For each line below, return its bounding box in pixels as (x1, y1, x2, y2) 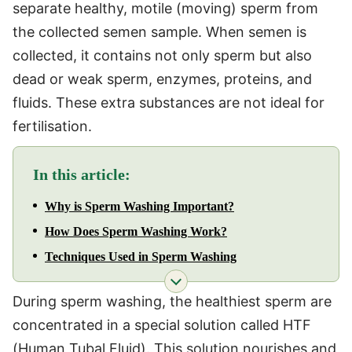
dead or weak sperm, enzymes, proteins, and (13, 70, 312, 87)
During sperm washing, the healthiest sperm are (13, 292, 332, 310)
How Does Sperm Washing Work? (45, 224, 227, 238)
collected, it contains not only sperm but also (13, 46, 312, 64)
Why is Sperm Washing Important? (45, 199, 234, 213)
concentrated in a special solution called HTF (13, 316, 311, 333)
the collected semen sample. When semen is (13, 23, 306, 40)
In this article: (33, 165, 130, 183)
